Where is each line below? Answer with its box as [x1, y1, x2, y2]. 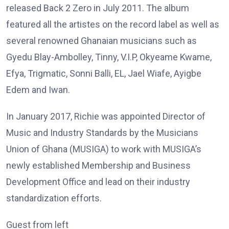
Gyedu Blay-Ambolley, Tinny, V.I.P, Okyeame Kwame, [6, 51, 212, 62]
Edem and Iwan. [6, 84, 70, 95]
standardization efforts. [6, 192, 102, 203]
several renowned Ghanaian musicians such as [6, 35, 197, 46]
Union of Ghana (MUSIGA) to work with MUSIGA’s [6, 143, 201, 154]
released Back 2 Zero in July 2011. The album [6, 2, 189, 13]
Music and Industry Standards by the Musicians [6, 127, 198, 138]
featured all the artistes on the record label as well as [6, 18, 219, 30]
